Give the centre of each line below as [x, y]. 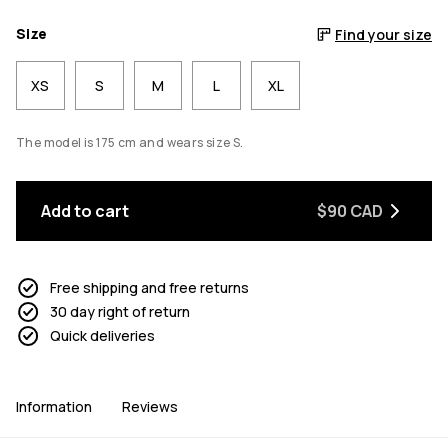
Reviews [150, 407]
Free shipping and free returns [149, 288]
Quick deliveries [102, 336]
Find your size [383, 34]
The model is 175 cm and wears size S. [130, 142]
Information [54, 407]
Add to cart [85, 210]
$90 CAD [350, 210]
